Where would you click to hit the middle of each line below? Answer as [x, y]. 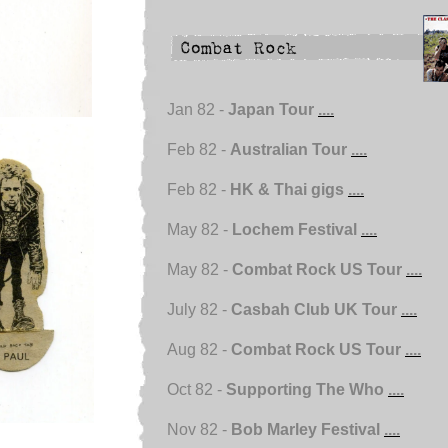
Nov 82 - [199, 429]
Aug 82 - [199, 349]
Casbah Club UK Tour [316, 309]
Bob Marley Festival [307, 429]
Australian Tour [290, 149]
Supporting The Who [307, 389]
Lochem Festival [296, 229]
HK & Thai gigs [289, 189]
